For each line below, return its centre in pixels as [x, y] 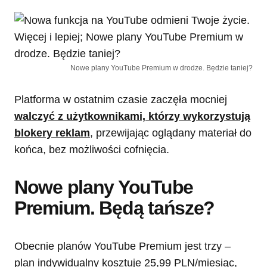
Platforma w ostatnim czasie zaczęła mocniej [121, 100]
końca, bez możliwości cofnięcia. [92, 150]
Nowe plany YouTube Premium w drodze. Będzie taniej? [162, 68]
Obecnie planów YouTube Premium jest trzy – [122, 246]
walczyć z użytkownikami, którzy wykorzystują [132, 117]
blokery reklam [52, 133]
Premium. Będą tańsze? [115, 208]
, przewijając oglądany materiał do [171, 133]
